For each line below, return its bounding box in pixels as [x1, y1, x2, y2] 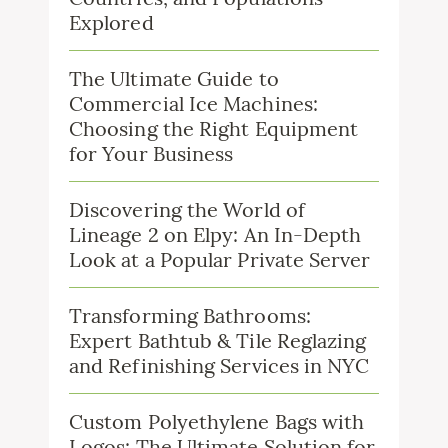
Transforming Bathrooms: [69, 303, 311, 328]
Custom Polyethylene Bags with [69, 409, 365, 434]
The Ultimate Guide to [69, 66, 279, 91]
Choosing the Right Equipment [69, 116, 359, 141]
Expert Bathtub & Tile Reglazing [69, 328, 367, 353]
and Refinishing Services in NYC [69, 353, 370, 378]
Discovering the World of [69, 197, 305, 222]
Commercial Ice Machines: [69, 91, 318, 116]
